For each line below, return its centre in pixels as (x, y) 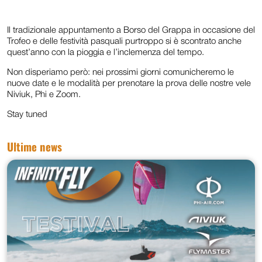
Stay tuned (27, 114)
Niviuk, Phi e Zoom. (44, 94)
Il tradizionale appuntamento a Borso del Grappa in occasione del (131, 30)
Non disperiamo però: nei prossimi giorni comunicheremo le (120, 72)
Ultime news (35, 146)
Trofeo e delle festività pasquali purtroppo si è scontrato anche (124, 41)
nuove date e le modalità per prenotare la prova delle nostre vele (129, 83)
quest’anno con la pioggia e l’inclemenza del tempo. (106, 52)
